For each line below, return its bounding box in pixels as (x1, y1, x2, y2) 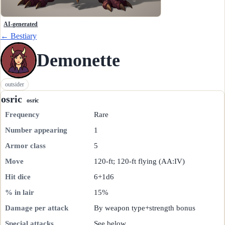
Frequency (5, 110, 40, 119)
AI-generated (4, 21, 38, 28)
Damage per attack (5, 204, 68, 212)
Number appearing (5, 126, 67, 135)
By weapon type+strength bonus (94, 204, 195, 212)
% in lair (5, 188, 34, 197)
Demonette (37, 50, 120, 70)
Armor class (5, 142, 46, 150)
